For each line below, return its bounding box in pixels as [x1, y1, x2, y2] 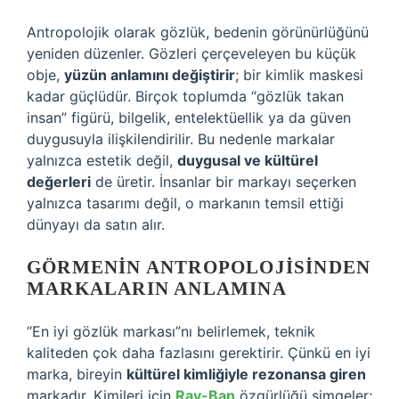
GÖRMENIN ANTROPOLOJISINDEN [27, 256, 371, 278]
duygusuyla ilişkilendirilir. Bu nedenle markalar [27, 130, 335, 148]
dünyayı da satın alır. [27, 216, 165, 233]
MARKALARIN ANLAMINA [27, 278, 287, 299]
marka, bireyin [27, 365, 126, 383]
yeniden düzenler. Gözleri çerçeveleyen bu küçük [27, 45, 356, 62]
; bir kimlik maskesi [235, 66, 363, 84]
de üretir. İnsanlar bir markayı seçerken [91, 173, 356, 191]
